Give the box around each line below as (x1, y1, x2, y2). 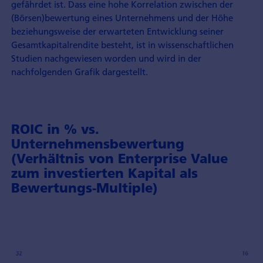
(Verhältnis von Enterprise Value (11, 150, 228, 167)
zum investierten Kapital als (11, 165, 198, 182)
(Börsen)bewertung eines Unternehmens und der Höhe (11, 11, 233, 23)
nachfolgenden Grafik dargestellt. (11, 65, 148, 77)
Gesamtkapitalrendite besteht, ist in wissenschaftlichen (11, 38, 234, 50)
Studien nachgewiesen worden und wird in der (11, 52, 201, 64)
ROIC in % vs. (11, 121, 99, 138)
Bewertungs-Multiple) (11, 180, 158, 197)
